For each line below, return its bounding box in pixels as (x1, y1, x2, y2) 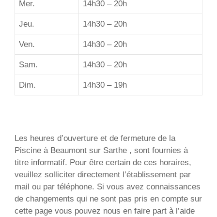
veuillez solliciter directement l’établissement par (15, 170, 191, 179)
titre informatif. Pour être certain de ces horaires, (15, 157, 191, 167)
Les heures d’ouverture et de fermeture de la (15, 133, 175, 143)
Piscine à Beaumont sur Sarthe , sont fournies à (15, 145, 188, 155)
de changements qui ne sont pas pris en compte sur (15, 194, 202, 203)
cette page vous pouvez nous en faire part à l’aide (15, 206, 195, 216)
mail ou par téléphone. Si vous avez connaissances (15, 182, 201, 191)
